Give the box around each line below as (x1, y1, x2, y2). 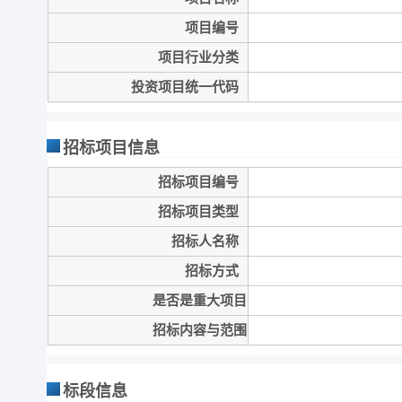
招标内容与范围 (153, 323, 247, 337)
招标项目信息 (63, 139, 160, 157)
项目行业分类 (158, 50, 239, 65)
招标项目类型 (158, 205, 239, 219)
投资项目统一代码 (131, 80, 239, 94)
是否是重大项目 (153, 293, 247, 308)
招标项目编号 (158, 175, 239, 189)
